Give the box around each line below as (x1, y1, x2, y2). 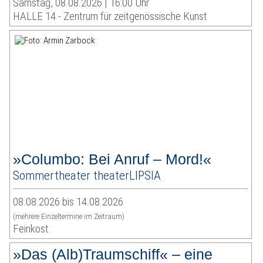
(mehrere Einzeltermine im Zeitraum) (13, 212, 125, 221)
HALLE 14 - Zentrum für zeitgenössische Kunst (13, 9, 208, 23)
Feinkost (13, 222, 49, 236)
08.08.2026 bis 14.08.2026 (13, 195, 124, 209)
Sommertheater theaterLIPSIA (13, 168, 161, 183)
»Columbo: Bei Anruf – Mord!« (13, 151, 212, 168)
